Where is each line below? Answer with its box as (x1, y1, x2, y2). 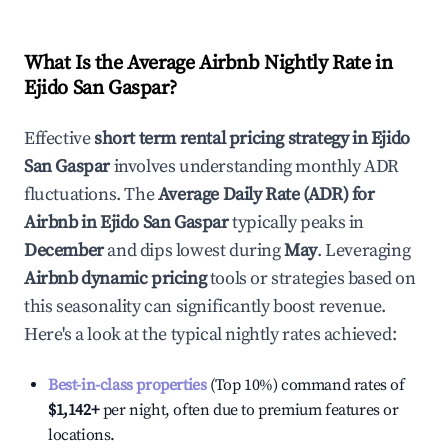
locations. (48, 425, 115, 445)
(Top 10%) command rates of (206, 375, 405, 395)
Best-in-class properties (48, 375, 207, 395)
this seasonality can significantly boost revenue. (24, 295, 386, 318)
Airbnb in (24, 211, 100, 234)
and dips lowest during (103, 239, 285, 262)
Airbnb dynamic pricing (24, 267, 207, 290)
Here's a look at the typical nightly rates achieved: (24, 323, 397, 346)
